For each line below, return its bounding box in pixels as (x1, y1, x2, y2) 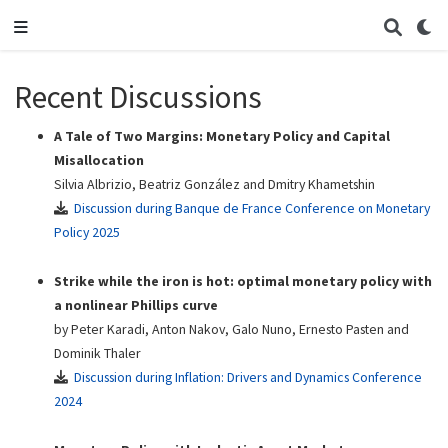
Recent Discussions (13, 76, 262, 117)
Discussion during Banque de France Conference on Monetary (74, 199, 431, 218)
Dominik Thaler (53, 344, 141, 363)
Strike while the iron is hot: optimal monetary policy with (53, 272, 432, 291)
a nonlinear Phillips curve (53, 296, 218, 315)
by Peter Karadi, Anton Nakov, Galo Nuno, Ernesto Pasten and (53, 320, 409, 339)
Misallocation (53, 151, 144, 170)
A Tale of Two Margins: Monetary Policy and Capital (53, 127, 390, 146)
